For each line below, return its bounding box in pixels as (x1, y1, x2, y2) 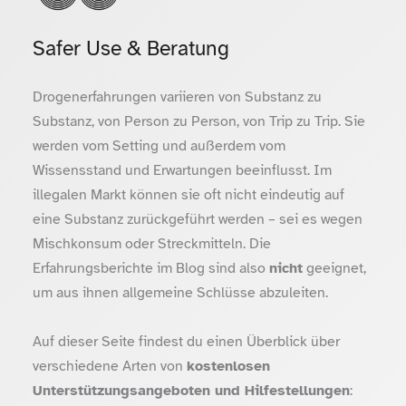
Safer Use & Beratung (33, 34, 229, 62)
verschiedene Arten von (33, 356, 187, 376)
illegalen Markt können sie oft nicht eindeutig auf (33, 185, 344, 205)
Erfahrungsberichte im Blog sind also (33, 258, 269, 278)
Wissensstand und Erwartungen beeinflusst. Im (33, 160, 332, 180)
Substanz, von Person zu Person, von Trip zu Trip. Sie (33, 111, 365, 131)
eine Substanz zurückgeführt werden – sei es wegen (33, 209, 362, 229)
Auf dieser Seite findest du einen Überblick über (33, 332, 340, 352)
